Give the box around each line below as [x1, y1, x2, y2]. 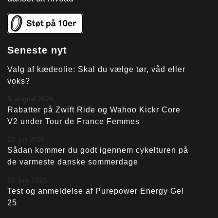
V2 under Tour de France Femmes [7, 117, 140, 126]
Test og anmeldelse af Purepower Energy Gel [7, 186, 184, 195]
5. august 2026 [7, 95, 54, 103]
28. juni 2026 [7, 176, 47, 184]
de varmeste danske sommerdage [7, 158, 138, 166]
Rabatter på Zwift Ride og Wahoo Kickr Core [7, 106, 181, 114]
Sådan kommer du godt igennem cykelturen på [7, 146, 188, 155]
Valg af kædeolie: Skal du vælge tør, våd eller [7, 65, 185, 73]
